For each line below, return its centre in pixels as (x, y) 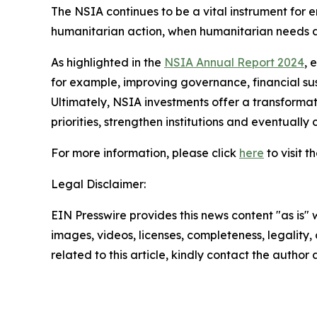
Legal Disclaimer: (98, 184)
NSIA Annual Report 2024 (234, 62)
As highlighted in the (108, 62)
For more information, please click (145, 152)
